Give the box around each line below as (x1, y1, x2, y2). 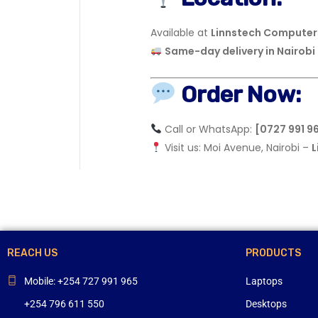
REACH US (7, 247, 57, 259)
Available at (150, 26, 211, 40)
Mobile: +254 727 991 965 (24, 275, 138, 287)
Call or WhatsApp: (161, 122, 255, 136)
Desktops (246, 298, 287, 309)
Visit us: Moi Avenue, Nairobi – (161, 141, 312, 155)
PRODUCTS (246, 247, 301, 259)
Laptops (246, 275, 283, 287)
